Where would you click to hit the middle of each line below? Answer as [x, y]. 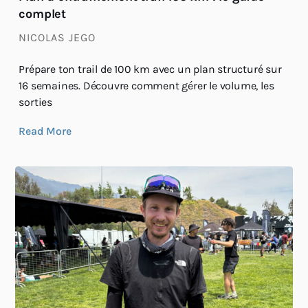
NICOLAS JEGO [57, 38]
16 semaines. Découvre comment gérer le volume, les [146, 86]
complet [42, 14]
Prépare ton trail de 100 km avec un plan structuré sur [150, 69]
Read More [45, 131]
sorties [35, 102]
